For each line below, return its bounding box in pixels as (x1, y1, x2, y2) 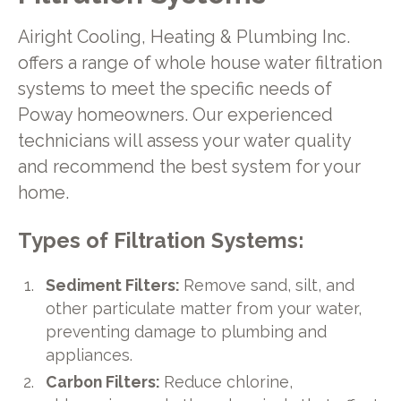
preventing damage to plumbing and (46, 321, 328, 341)
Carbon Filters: (46, 371, 165, 391)
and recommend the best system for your (17, 156, 361, 177)
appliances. (46, 345, 133, 364)
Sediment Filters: (46, 275, 184, 294)
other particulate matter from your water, (46, 298, 363, 318)
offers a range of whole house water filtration (17, 52, 382, 73)
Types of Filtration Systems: (17, 228, 303, 254)
